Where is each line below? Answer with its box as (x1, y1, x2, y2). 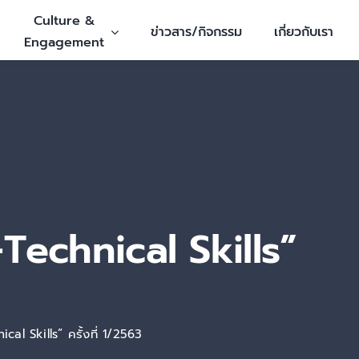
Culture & (33, 11, 95, 30)
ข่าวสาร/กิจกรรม (151, 22, 242, 42)
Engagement (24, 33, 104, 52)
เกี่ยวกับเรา (274, 22, 333, 42)
